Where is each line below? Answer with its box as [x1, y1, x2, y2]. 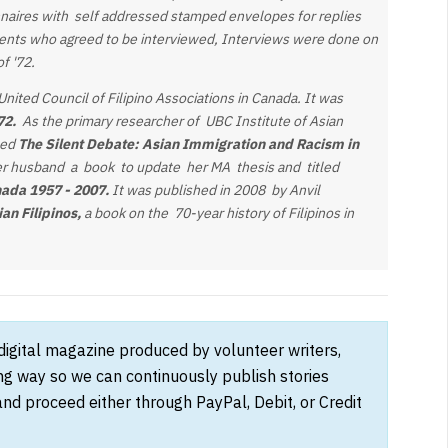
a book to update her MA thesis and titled [69, 157, 339, 176]
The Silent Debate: [17, 134, 139, 153]
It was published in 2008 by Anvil [108, 180, 320, 199]
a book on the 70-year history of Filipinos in [83, 203, 354, 222]
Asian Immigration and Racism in [141, 134, 359, 153]
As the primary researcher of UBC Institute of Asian [21, 111, 343, 130]
